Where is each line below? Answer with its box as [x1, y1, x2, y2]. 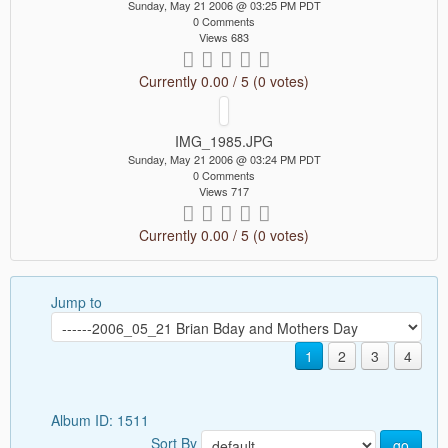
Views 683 [199, 28, 249, 45]
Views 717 [199, 182, 249, 199]
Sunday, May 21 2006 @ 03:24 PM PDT [127, 150, 321, 167]
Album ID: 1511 [51, 409, 153, 430]
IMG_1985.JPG [175, 130, 273, 151]
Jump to [51, 291, 102, 312]
